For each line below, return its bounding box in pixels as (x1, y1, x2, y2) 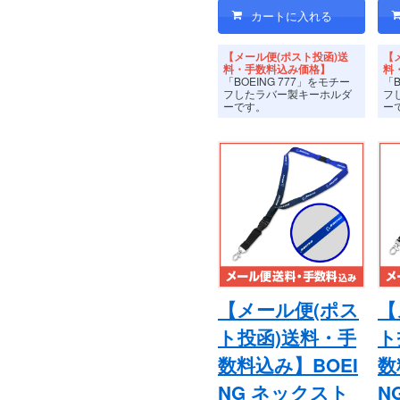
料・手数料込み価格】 (223, 61, 330, 78)
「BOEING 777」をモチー (223, 73, 350, 89)
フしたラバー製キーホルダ (223, 86, 352, 102)
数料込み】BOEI (218, 352, 358, 379)
